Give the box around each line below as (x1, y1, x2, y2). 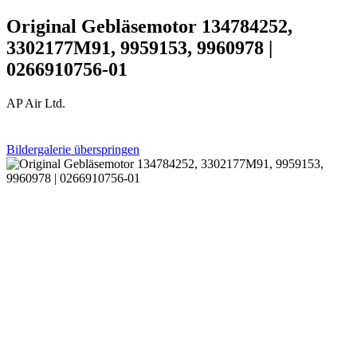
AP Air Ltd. (6, 96, 65, 110)
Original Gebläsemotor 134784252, (6, 15, 292, 37)
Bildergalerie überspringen (6, 142, 139, 156)
